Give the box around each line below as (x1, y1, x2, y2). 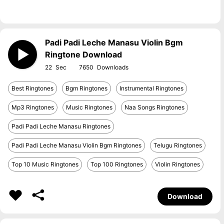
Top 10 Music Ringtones (11, 160, 78, 168)
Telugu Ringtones (153, 141, 202, 149)
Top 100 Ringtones (90, 160, 143, 168)
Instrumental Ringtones (119, 84, 183, 92)
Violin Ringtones (155, 160, 200, 168)
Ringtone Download (45, 49, 122, 59)
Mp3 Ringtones (11, 103, 54, 111)
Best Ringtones (11, 84, 53, 92)
